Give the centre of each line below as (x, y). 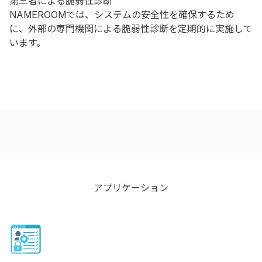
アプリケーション (131, 188)
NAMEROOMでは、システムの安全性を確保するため (122, 15)
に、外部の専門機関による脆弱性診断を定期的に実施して (131, 29)
